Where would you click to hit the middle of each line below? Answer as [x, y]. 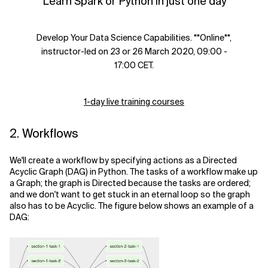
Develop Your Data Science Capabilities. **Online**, [134, 38]
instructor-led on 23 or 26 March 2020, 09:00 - [134, 52]
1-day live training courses [134, 102]
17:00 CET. [134, 66]
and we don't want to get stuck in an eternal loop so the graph [130, 195]
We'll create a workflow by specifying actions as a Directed [123, 161]
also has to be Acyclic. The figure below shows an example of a [132, 206]
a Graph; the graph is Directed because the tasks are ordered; [130, 183]
